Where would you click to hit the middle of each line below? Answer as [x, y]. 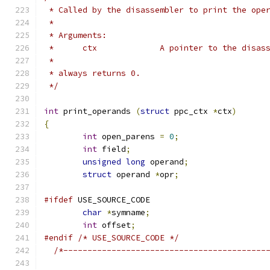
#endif [58, 238]
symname [128, 212]
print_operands [97, 111]
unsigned [102, 162]
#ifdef [58, 200]
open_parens [128, 137]
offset [114, 225]
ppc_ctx [191, 111]
